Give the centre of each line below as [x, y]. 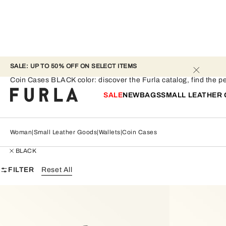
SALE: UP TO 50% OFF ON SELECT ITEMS [75, 66]
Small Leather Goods [65, 132]
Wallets [109, 132]
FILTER [21, 170]
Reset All [57, 170]
